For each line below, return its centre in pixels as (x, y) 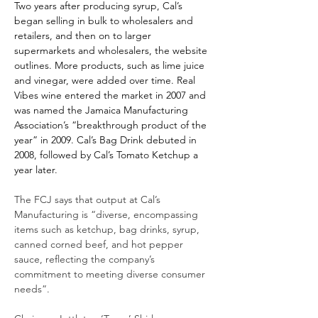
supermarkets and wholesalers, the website (112, 50)
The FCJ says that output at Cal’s (89, 199)
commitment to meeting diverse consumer (111, 274)
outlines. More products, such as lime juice (111, 65)
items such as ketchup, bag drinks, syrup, (108, 229)
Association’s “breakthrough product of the (112, 125)
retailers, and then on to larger (84, 35)
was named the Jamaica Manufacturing (103, 110)
